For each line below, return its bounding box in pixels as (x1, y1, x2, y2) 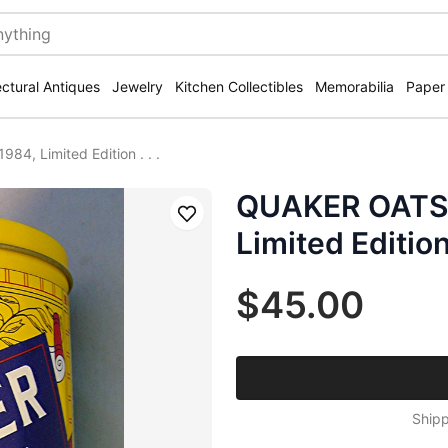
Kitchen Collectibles (175, 78, 303, 95)
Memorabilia (315, 78, 394, 95)
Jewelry (112, 78, 163, 95)
